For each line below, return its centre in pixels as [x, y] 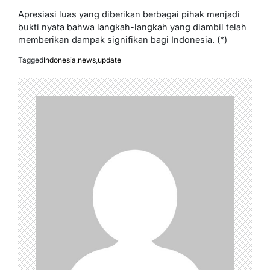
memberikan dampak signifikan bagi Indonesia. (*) [123, 39]
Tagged [31, 60]
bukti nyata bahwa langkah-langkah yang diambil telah [132, 27]
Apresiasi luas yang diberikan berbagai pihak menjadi [129, 14]
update [109, 60]
